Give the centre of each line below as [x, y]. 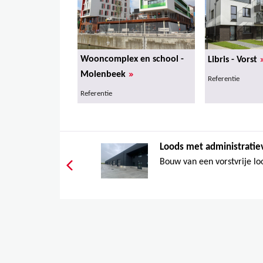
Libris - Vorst [232, 60]
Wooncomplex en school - [132, 59]
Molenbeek [103, 74]
